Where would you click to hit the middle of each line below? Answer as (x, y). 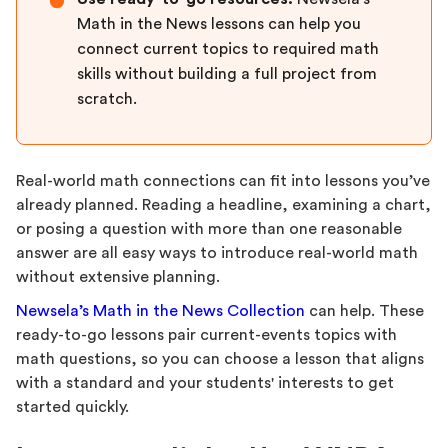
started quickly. (72, 407)
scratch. (107, 99)
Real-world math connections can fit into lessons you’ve (223, 181)
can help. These (364, 311)
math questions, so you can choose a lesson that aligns (220, 359)
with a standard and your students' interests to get (205, 383)
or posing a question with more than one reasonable (209, 229)
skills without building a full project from (227, 74)
